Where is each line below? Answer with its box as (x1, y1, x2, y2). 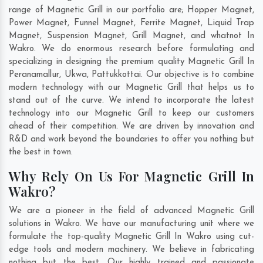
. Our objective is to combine (141, 70, 255, 80)
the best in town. (9, 148, 76, 157)
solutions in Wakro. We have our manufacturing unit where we (9, 220, 254, 229)
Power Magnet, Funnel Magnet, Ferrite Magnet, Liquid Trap (9, 19, 254, 28)
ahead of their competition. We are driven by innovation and (9, 122, 254, 131)
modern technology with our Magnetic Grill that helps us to (9, 83, 254, 93)
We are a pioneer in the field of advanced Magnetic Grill (9, 207, 254, 216)
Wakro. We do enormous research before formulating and (9, 45, 254, 54)
